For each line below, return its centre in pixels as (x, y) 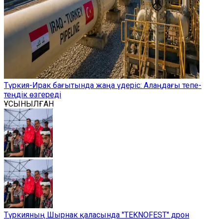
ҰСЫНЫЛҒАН (29, 104)
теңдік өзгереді (33, 95)
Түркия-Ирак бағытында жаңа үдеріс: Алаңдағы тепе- (103, 85)
